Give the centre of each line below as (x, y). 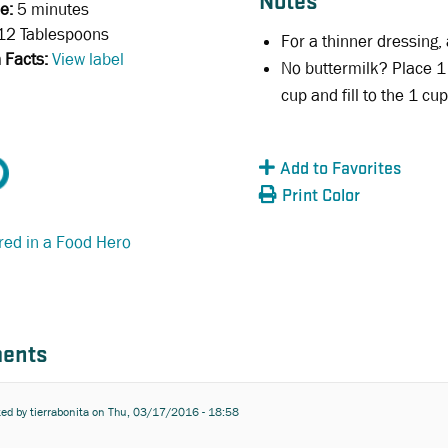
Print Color (320, 196)
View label (88, 59)
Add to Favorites (340, 169)
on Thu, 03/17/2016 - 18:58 (164, 412)
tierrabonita (59, 412)
